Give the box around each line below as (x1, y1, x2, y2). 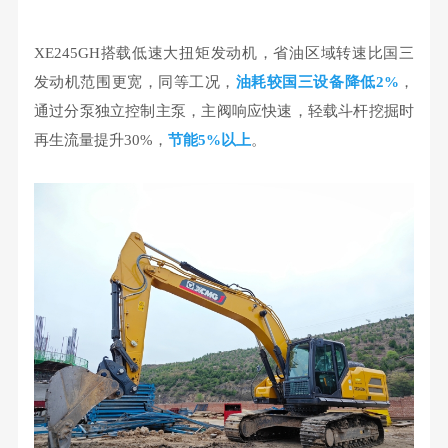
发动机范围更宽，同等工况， (33, 73, 236, 90)
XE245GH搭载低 (33, 44, 148, 61)
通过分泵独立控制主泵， (33, 102, 202, 119)
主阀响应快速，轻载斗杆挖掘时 (201, 102, 415, 119)
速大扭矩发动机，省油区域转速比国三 (147, 44, 415, 61)
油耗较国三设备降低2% (235, 73, 399, 90)
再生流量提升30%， (33, 131, 168, 148)
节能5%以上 (167, 131, 251, 148)
